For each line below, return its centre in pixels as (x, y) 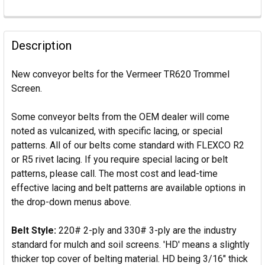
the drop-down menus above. (71, 202)
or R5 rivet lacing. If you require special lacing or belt (119, 159)
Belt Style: (34, 230)
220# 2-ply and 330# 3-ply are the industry (146, 230)
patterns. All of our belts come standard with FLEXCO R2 (128, 145)
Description (41, 45)
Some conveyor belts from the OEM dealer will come (120, 117)
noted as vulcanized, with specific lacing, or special (117, 131)
